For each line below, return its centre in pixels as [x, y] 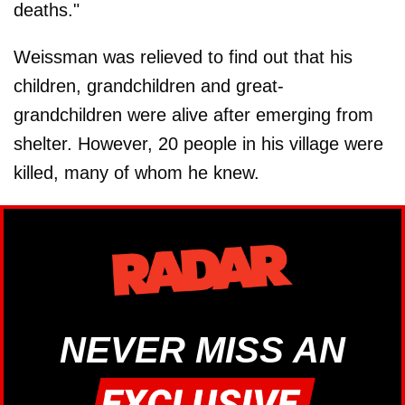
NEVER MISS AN [202, 349]
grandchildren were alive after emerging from [193, 115]
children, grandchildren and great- [149, 86]
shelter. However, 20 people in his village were [198, 144]
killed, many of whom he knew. [137, 173]
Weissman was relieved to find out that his [183, 57]
